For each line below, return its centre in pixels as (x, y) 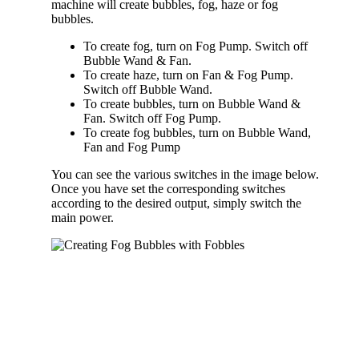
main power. (83, 217)
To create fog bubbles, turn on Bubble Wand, (197, 132)
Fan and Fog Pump (132, 147)
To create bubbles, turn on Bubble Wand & (192, 103)
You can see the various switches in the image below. (185, 174)
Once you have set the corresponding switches (168, 188)
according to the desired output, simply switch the (176, 203)
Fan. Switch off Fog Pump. (152, 118)
